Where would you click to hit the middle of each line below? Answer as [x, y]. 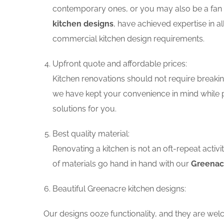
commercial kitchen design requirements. [128, 39]
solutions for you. [84, 109]
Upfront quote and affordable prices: [120, 64]
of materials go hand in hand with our [122, 164]
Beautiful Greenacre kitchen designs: [119, 189]
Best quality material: [91, 134]
